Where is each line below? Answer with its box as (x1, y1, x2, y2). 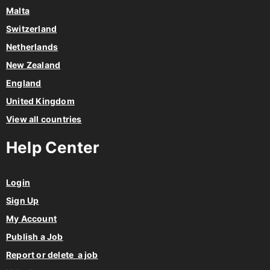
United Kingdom (6, 96, 75, 107)
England (6, 78, 42, 89)
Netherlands (6, 42, 58, 52)
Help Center (6, 138, 100, 157)
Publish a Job (6, 231, 63, 242)
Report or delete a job (6, 250, 98, 260)
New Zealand (6, 60, 61, 71)
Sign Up (6, 195, 39, 206)
